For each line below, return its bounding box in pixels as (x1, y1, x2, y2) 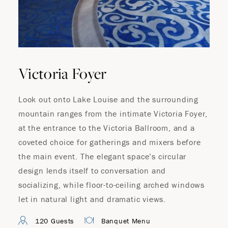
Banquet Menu (101, 216, 151, 225)
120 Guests (35, 216, 74, 225)
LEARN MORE (84, 103, 144, 115)
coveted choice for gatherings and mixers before (18, 137, 201, 147)
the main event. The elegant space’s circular (18, 151, 187, 161)
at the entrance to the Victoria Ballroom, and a (18, 123, 195, 133)
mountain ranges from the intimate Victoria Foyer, (18, 108, 208, 119)
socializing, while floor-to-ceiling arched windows (18, 180, 205, 190)
